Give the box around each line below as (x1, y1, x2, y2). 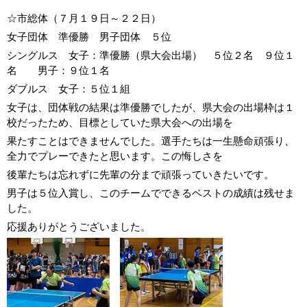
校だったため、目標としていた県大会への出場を (7, 116, 233, 128)
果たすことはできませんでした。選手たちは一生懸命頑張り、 (7, 135, 295, 147)
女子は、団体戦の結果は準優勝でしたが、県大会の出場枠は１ (7, 101, 295, 113)
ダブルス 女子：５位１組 (7, 83, 130, 95)
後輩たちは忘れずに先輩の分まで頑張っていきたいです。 (7, 169, 274, 180)
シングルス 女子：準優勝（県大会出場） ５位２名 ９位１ (7, 49, 295, 61)
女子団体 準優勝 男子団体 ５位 (7, 31, 171, 42)
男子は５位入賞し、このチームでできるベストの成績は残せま (7, 187, 295, 199)
